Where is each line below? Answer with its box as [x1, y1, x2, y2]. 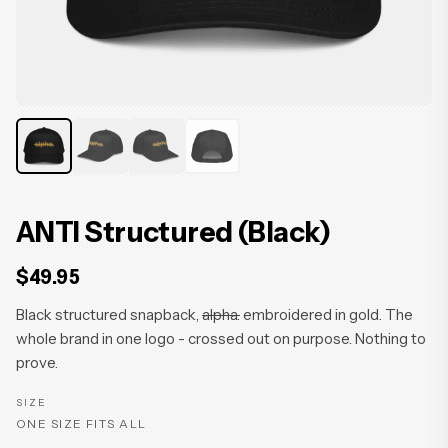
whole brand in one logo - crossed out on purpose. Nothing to [16, 329, 426, 348]
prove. [16, 353, 58, 372]
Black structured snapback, [16, 305, 202, 324]
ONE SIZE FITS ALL [16, 416, 147, 431]
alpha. [202, 305, 240, 324]
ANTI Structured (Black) [16, 215, 331, 249]
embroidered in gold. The [240, 305, 413, 324]
